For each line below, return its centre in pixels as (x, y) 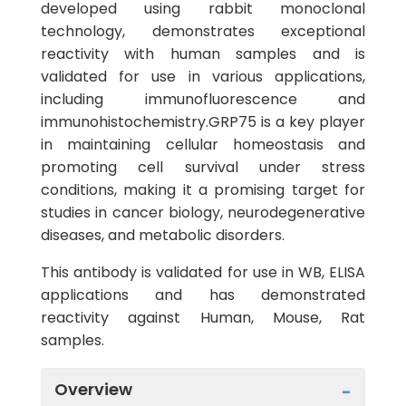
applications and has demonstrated (203, 295)
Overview (93, 389)
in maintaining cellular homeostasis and (203, 145)
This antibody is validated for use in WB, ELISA (203, 272)
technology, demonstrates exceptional (203, 31)
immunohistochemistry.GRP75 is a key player (203, 122)
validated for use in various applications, (203, 77)
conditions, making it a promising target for (203, 190)
